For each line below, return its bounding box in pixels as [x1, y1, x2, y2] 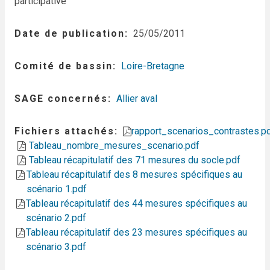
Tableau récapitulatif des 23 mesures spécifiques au [26, 227, 248, 238]
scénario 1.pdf [26, 183, 87, 195]
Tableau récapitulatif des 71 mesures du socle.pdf [29, 154, 240, 166]
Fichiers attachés [14, 125, 115, 137]
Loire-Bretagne [121, 60, 184, 72]
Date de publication [14, 28, 125, 39]
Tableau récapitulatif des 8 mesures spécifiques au [26, 169, 242, 180]
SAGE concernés [14, 93, 108, 104]
